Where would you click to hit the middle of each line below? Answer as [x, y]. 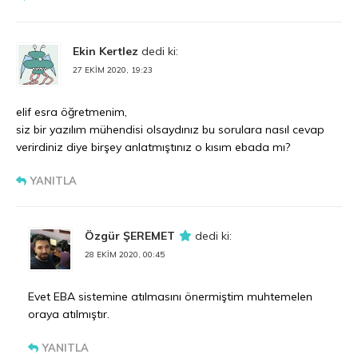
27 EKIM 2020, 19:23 [113, 70]
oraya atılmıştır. [69, 314]
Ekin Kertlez [105, 52]
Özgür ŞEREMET [130, 236]
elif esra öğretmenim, [72, 112]
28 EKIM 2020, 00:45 [125, 255]
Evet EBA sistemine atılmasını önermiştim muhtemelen [170, 297]
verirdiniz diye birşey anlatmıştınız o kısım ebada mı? [153, 147]
